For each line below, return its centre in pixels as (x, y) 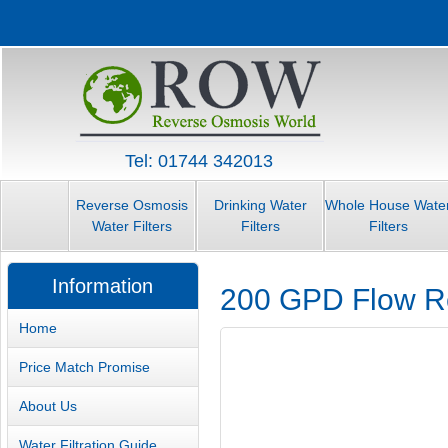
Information (103, 286)
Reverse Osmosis (132, 205)
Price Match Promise (85, 366)
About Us (48, 405)
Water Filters (132, 226)
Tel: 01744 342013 (199, 161)
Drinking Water (260, 205)
